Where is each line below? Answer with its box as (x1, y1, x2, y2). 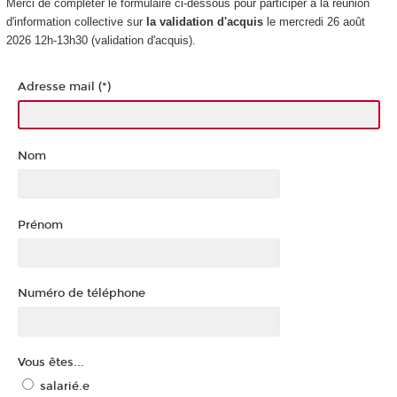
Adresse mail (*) (17, 80, 111, 95)
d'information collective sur (5, 14, 146, 28)
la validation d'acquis (145, 14, 263, 28)
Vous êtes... (17, 355, 84, 370)
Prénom (17, 217, 63, 232)
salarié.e (39, 378, 90, 393)
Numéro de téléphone (17, 286, 145, 301)
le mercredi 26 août (262, 14, 365, 28)
